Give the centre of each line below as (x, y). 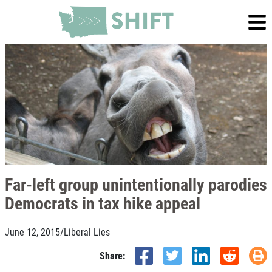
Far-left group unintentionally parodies (136, 184)
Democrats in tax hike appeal (103, 203)
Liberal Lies (87, 232)
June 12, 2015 (32, 232)
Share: (112, 255)
